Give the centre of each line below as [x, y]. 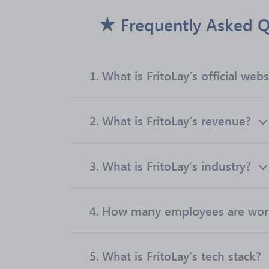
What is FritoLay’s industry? [177, 165]
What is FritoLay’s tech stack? [182, 255]
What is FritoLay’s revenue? [177, 120]
